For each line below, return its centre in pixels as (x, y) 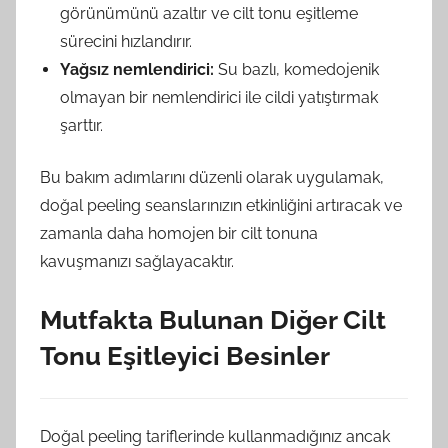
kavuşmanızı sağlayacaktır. (137, 261)
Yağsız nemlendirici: (137, 69)
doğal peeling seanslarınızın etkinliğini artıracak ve (221, 205)
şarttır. (81, 125)
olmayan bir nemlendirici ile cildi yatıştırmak (219, 97)
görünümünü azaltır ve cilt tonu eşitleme (209, 13)
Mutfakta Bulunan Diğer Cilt (213, 320)
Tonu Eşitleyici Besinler (185, 356)
